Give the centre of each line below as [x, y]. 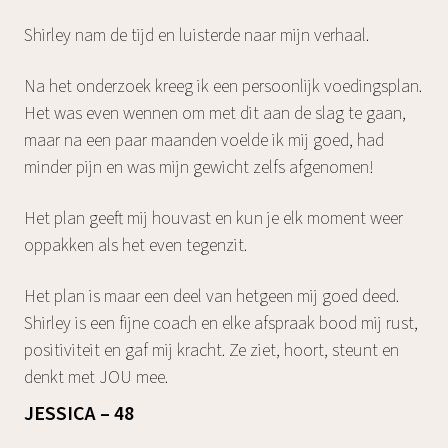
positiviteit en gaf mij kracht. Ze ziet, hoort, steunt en [211, 350]
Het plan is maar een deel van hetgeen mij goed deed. [211, 296]
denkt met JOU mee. [96, 377]
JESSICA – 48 [79, 413]
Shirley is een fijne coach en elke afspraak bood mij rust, [221, 323]
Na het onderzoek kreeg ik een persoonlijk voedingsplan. [223, 86]
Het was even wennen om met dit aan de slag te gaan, [215, 113]
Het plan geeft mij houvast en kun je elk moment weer [213, 218]
